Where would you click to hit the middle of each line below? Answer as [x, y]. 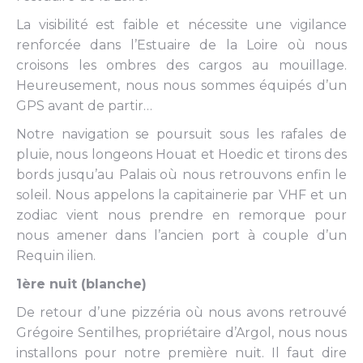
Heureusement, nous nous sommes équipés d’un [181, 85]
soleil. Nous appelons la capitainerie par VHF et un [181, 195]
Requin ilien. [56, 256]
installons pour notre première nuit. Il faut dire [181, 353]
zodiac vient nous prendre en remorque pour [181, 215]
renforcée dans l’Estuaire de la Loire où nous [181, 45]
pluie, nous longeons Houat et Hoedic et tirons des [181, 154]
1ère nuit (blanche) [83, 284]
